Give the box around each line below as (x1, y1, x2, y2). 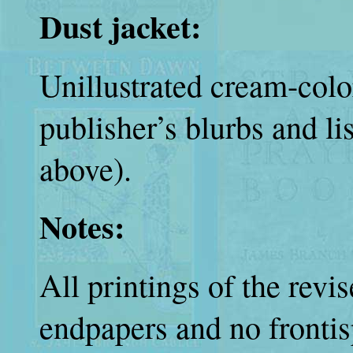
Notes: (39, 203, 124, 250)
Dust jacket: (39, 3, 201, 50)
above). (39, 147, 132, 189)
